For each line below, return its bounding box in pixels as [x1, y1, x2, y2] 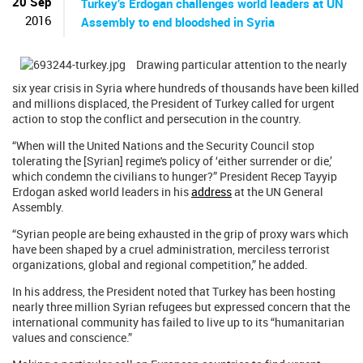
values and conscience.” [12, 330, 132, 345]
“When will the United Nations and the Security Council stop [12, 138, 314, 153]
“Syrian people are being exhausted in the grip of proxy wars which [12, 226, 348, 241]
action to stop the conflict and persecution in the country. [12, 111, 301, 126]
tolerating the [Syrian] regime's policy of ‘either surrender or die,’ [12, 153, 332, 169]
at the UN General [232, 184, 323, 199]
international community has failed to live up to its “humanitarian [12, 314, 344, 330]
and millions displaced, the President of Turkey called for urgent [12, 96, 335, 111]
